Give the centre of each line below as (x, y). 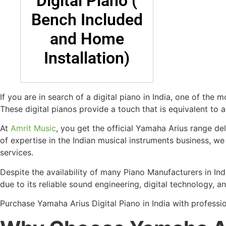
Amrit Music (33, 128)
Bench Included (87, 19)
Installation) (87, 58)
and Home (87, 39)
